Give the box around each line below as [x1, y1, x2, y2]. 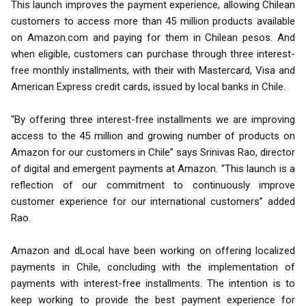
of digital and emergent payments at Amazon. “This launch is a [11, 163, 295, 176]
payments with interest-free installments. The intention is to [11, 277, 295, 290]
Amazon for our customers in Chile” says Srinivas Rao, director [11, 146, 295, 159]
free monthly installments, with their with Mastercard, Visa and [11, 64, 295, 77]
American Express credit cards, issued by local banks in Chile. [11, 81, 286, 94]
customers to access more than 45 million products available [11, 15, 295, 28]
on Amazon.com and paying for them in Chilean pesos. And [11, 31, 295, 44]
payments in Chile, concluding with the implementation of [11, 261, 295, 274]
